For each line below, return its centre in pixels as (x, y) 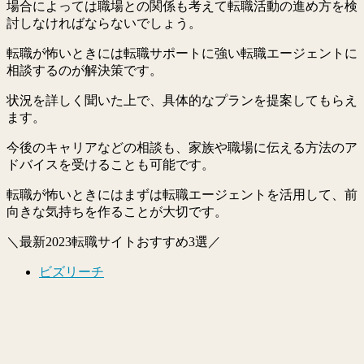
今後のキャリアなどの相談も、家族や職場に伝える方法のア (182, 147)
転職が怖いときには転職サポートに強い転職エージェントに (182, 53)
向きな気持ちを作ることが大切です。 (117, 212)
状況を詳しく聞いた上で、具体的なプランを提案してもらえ (182, 100)
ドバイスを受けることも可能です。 (110, 165)
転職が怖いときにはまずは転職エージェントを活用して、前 (182, 195)
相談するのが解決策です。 (84, 70)
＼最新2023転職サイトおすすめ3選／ (114, 242)
